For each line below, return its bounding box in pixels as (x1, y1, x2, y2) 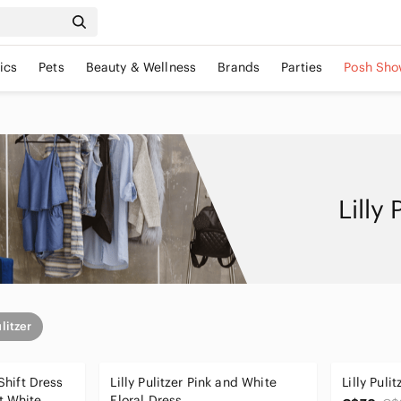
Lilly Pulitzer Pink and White (110, 374, 277, 390)
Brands (218, 59, 260, 75)
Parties (281, 59, 323, 75)
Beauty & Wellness (85, 59, 197, 75)
